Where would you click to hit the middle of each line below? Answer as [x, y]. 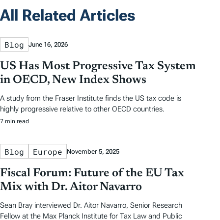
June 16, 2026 [48, 45]
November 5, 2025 [93, 151]
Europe [48, 151]
